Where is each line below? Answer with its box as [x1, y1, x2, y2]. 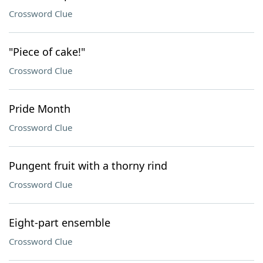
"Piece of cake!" [9, 45, 85, 59]
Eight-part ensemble [9, 215, 110, 230]
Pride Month [9, 102, 70, 116]
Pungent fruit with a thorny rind [9, 159, 167, 173]
